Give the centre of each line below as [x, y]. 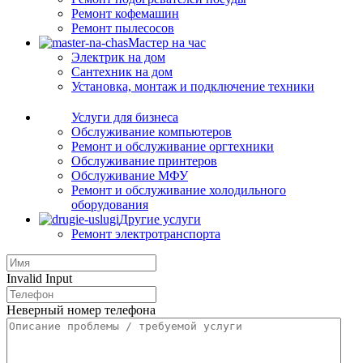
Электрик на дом [118, 57]
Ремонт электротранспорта [146, 234]
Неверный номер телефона [81, 310]
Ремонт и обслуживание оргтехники [173, 146]
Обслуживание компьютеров [152, 132]
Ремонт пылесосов [123, 28]
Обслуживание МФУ [130, 175]
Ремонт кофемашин [125, 13]
